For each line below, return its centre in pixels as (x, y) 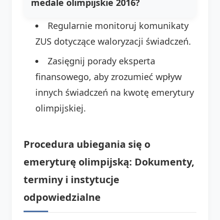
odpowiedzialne (62, 197)
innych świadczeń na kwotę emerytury (115, 92)
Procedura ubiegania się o (87, 144)
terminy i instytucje (71, 179)
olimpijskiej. (61, 108)
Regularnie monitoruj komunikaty (118, 25)
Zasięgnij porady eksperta (101, 61)
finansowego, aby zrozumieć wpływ (109, 76)
